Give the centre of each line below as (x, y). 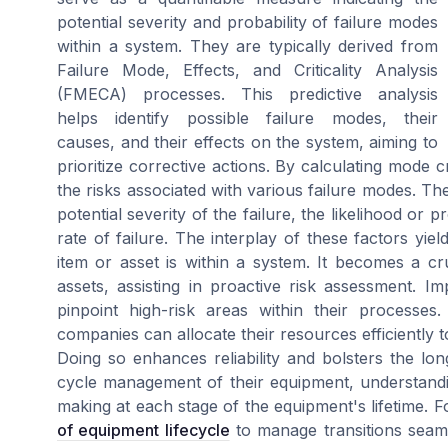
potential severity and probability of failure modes (247, 22)
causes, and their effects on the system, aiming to (247, 142)
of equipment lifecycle (143, 430)
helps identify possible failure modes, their (247, 118)
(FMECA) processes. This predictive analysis (247, 94)
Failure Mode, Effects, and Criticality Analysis (247, 70)
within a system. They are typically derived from (247, 46)
